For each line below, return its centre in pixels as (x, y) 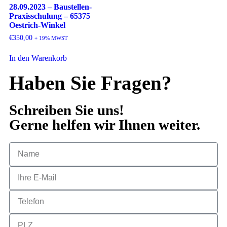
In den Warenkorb (38, 58)
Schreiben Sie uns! (67, 110)
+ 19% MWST (51, 38)
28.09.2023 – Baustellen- (50, 7)
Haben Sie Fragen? (90, 83)
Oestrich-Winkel (37, 25)
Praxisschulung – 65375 (50, 16)
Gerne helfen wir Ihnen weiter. (105, 124)
